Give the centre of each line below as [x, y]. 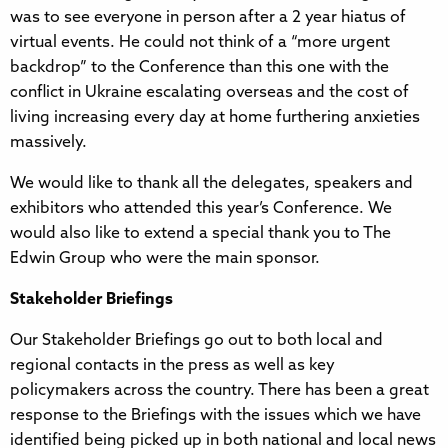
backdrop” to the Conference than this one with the [199, 67]
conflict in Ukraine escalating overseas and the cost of [209, 92]
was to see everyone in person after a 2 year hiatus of [208, 17]
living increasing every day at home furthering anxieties [215, 117]
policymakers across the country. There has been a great [219, 390]
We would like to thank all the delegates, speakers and [211, 183]
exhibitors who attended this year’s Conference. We [201, 208]
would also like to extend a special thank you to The [200, 233]
